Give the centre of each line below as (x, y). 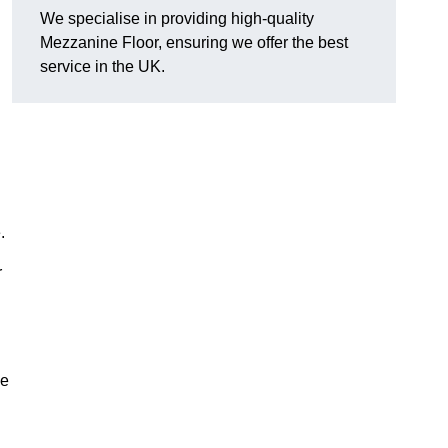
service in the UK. (102, 67)
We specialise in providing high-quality (177, 19)
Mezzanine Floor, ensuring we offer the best (194, 43)
